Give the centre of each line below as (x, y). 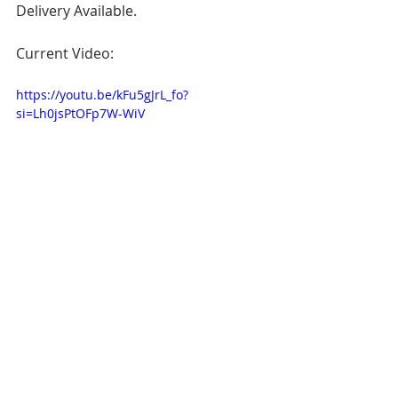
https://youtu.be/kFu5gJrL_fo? (102, 94)
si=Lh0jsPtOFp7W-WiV (80, 113)
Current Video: (65, 53)
